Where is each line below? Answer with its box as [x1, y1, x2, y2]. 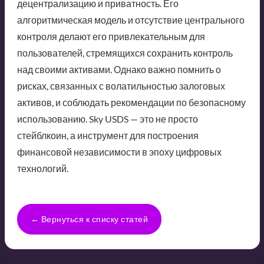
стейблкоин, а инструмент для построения [16, 129, 199, 141]
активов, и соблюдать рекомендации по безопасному [16, 96, 246, 108]
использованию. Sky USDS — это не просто [16, 113, 198, 124]
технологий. [16, 162, 68, 174]
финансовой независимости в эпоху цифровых [16, 146, 222, 157]
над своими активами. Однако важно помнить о [16, 63, 221, 75]
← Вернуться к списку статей [30, 213, 148, 224]
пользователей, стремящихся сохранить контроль [16, 47, 233, 58]
